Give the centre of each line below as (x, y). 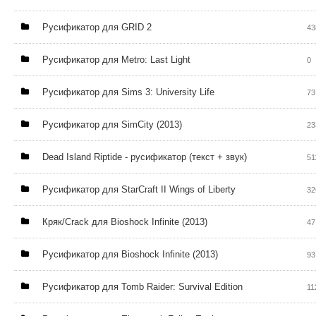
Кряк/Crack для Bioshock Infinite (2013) (125, 222)
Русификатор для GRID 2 (97, 27)
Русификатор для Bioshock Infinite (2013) (130, 254)
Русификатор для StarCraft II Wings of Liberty (139, 189)
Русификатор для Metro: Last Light (116, 60)
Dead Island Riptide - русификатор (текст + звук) (145, 157)
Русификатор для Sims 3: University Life (128, 92)
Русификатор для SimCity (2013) (112, 124)
